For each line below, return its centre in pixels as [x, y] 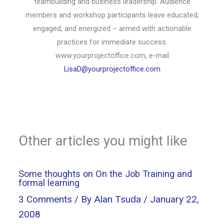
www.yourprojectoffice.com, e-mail [112, 55]
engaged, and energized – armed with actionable [112, 28]
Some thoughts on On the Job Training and [105, 173]
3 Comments [45, 199]
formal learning [49, 182]
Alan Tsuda [119, 199]
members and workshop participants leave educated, [112, 15]
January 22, [175, 199]
